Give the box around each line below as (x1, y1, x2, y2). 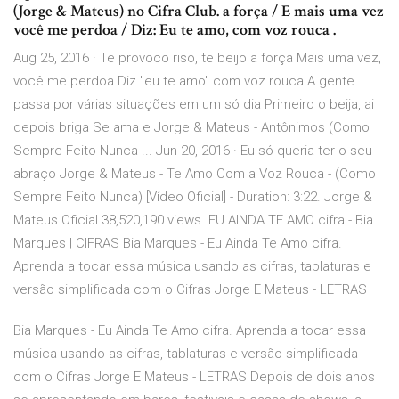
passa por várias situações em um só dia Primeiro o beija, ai (13, 96, 374, 113)
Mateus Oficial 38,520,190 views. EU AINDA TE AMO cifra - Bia (13, 212, 373, 229)
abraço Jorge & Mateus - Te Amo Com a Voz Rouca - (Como (13, 166, 376, 183)
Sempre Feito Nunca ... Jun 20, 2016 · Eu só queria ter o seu (13, 142, 372, 159)
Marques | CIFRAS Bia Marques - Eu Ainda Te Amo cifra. (13, 235, 342, 252)
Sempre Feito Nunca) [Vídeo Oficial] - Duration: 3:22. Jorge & (13, 189, 372, 206)
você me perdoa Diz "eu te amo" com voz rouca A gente (13, 73, 354, 90)
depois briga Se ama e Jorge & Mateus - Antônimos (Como (13, 119, 370, 136)
